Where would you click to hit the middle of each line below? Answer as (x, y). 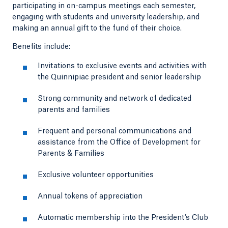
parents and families (74, 110)
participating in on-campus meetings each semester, (104, 6)
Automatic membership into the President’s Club (123, 218)
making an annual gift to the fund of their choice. (97, 28)
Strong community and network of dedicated (115, 99)
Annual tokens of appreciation (90, 196)
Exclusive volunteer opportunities (96, 175)
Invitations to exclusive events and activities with (122, 66)
